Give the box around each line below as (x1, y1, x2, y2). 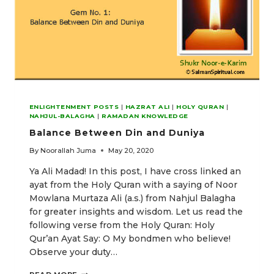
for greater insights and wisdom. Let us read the (29, 206, 243, 217)
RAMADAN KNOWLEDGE (102, 112, 188, 119)
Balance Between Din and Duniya (29, 127, 205, 138)
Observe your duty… (29, 246, 117, 257)
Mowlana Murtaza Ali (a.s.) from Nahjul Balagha (29, 192, 235, 204)
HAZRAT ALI (125, 103, 170, 110)
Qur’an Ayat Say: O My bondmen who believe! (29, 232, 231, 244)
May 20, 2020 (108, 146, 154, 155)
